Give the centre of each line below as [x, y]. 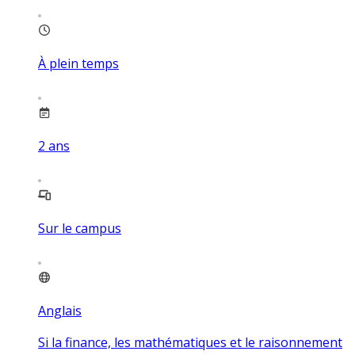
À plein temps [78, 63]
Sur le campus [80, 228]
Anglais [60, 310]
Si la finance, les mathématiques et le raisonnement [190, 342]
